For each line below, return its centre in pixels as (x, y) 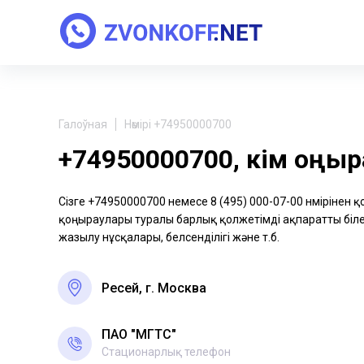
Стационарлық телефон (166, 351)
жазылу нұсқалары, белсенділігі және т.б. (169, 237)
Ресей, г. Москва (154, 288)
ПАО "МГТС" (139, 334)
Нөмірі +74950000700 (178, 124)
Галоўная (83, 124)
